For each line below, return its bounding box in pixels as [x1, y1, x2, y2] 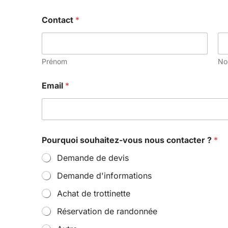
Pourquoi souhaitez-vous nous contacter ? [42, 134, 214, 145]
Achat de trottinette [57, 188, 130, 198]
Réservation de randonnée [57, 206, 157, 216]
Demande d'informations [57, 170, 152, 181]
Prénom [42, 56, 67, 66]
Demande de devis [57, 152, 129, 163]
